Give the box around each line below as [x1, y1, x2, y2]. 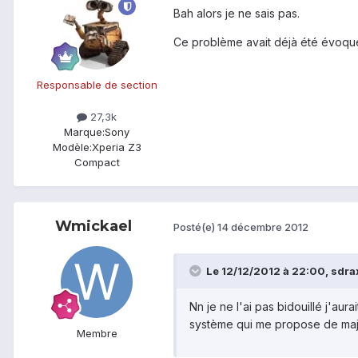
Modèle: [52, 140, 92, 153]
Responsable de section [36, 78, 157, 92]
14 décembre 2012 [217, 221, 308, 234]
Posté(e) [173, 221, 217, 234]
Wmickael [55, 217, 132, 235]
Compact [74, 155, 120, 169]
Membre [76, 326, 117, 340]
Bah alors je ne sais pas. [173, 6, 300, 21]
